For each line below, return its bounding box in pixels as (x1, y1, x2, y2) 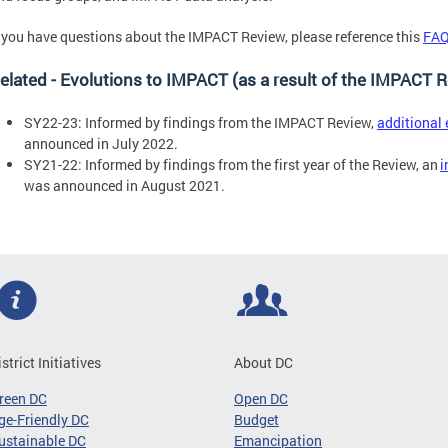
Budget (234, 410, 279, 430)
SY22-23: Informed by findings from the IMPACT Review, (24, 112, 377, 132)
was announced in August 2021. (24, 175, 228, 195)
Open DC (234, 389, 288, 409)
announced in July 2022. (24, 133, 184, 153)
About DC (234, 353, 293, 373)
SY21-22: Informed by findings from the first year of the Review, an (24, 154, 440, 174)
